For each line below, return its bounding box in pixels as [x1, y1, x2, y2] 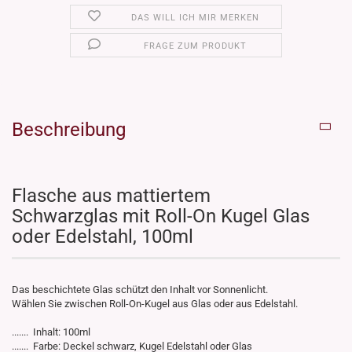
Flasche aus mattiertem [12, 185, 211, 207]
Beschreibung [12, 119, 126, 141]
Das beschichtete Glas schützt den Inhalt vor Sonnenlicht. [12, 284, 268, 296]
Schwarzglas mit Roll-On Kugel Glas [12, 205, 310, 228]
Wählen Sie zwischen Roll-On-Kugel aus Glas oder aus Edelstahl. [12, 298, 298, 310]
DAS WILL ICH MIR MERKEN [131, 13, 260, 24]
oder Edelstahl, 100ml [12, 225, 193, 248]
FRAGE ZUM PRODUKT [144, 41, 247, 52]
